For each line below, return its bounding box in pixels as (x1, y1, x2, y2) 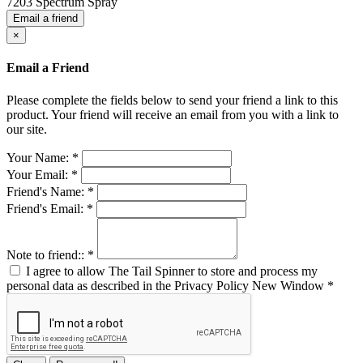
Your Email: (6, 167, 71, 181)
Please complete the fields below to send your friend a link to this (6, 92, 338, 107)
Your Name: (6, 150, 72, 164)
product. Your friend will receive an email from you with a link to (6, 107, 339, 122)
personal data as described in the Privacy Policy (6, 278, 252, 293)
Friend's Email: (6, 201, 87, 216)
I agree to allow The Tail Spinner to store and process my (26, 263, 318, 278)
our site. (6, 122, 47, 136)
